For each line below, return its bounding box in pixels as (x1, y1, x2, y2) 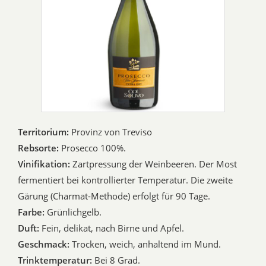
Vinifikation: (18, 158, 72, 170)
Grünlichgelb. (47, 206, 102, 218)
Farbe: (18, 206, 47, 218)
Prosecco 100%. (61, 142, 126, 154)
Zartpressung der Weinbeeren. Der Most (72, 158, 237, 170)
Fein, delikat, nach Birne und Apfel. (42, 222, 184, 235)
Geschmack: (18, 238, 72, 251)
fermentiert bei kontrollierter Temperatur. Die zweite (18, 174, 233, 186)
